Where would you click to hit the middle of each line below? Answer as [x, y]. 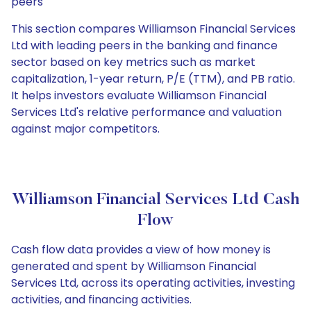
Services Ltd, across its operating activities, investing [153, 283]
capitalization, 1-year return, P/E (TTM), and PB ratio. [153, 79]
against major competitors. [85, 129]
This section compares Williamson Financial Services [153, 29]
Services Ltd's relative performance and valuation [146, 112]
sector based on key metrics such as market [133, 62]
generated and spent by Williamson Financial [134, 266]
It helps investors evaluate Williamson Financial [139, 95]
